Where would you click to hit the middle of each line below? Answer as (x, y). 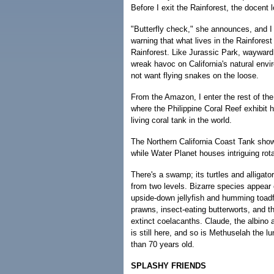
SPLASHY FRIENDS (168, 266)
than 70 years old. (163, 245)
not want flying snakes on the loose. (195, 76)
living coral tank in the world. (181, 120)
